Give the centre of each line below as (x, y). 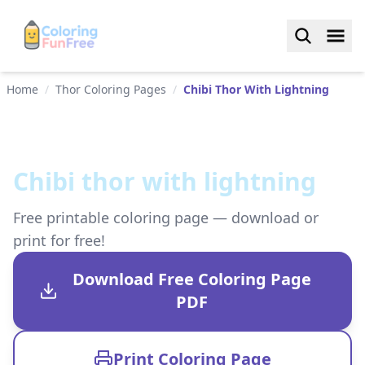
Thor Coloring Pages (111, 89)
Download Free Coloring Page (192, 279)
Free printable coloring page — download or (166, 218)
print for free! (59, 240)
